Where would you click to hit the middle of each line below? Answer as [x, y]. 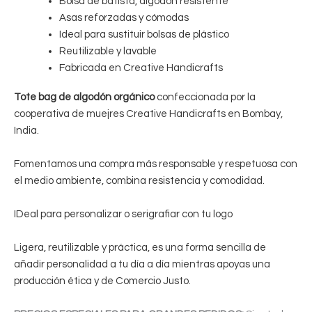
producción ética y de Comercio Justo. [102, 281]
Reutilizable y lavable [108, 52]
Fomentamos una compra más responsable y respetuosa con [156, 164]
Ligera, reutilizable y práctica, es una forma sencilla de [140, 248]
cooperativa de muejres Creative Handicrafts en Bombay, [148, 114]
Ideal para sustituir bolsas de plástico [144, 35]
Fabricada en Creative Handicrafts [141, 68]
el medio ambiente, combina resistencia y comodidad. [139, 181]
